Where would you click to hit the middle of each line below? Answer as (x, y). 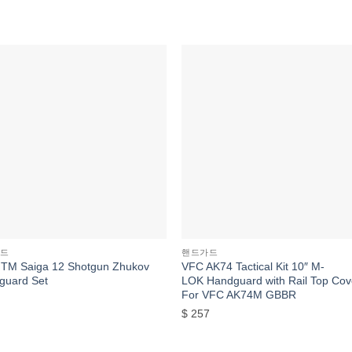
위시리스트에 (126, 88)
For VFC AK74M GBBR (239, 294)
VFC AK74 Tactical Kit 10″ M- (253, 266)
